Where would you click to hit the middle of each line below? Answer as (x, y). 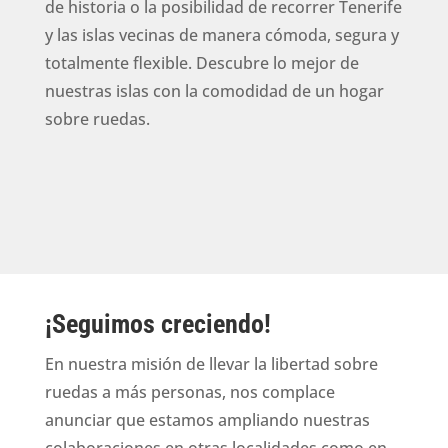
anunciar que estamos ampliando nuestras (207, 419)
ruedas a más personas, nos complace (189, 391)
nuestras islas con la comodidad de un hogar (214, 91)
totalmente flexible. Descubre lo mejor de (201, 63)
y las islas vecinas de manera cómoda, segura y (221, 35)
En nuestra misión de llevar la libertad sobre (211, 363)
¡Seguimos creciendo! (157, 323)
